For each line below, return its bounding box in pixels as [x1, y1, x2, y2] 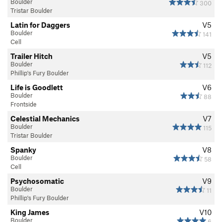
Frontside [10, 100, 37, 108]
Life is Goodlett [10, 82, 63, 92]
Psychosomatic [10, 176, 64, 185]
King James [10, 207, 50, 217]
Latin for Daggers [10, 20, 70, 29]
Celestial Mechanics [10, 113, 80, 123]
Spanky [10, 145, 36, 154]
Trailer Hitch [10, 51, 53, 60]
